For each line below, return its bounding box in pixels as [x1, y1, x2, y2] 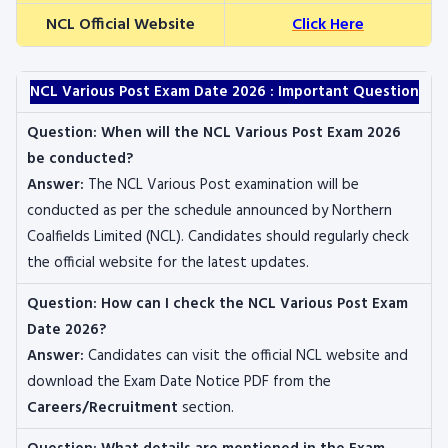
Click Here [292, 12, 364, 38]
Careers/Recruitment [27, 396, 178, 420]
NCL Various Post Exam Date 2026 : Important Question [29, 80, 419, 104]
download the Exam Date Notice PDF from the [27, 370, 331, 394]
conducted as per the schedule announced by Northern [27, 199, 392, 223]
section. [178, 396, 234, 420]
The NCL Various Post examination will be [84, 173, 359, 197]
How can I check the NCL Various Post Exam [101, 292, 408, 316]
